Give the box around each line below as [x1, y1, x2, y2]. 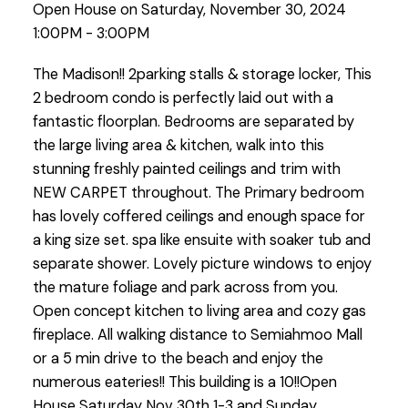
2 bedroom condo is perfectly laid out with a [32, 88, 333, 108]
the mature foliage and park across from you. [32, 278, 338, 298]
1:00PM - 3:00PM [32, 23, 149, 43]
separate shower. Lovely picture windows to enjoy [32, 254, 372, 274]
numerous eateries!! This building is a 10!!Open [32, 372, 337, 393]
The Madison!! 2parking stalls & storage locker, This [32, 65, 372, 85]
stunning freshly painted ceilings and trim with [32, 159, 341, 179]
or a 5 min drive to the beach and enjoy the [32, 349, 323, 369]
